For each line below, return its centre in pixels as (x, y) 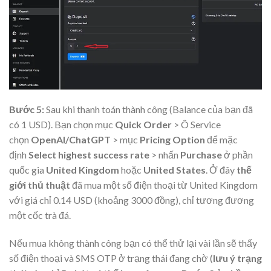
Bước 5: (27, 109)
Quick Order (143, 125)
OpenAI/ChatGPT (71, 140)
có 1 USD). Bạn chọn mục (62, 125)
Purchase (202, 155)
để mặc (221, 140)
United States (175, 170)
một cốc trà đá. (40, 215)
